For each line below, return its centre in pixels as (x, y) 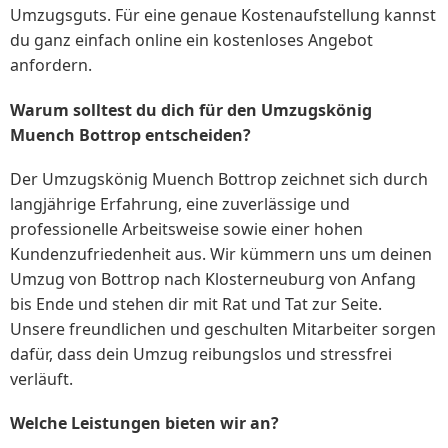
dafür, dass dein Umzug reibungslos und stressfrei (201, 353)
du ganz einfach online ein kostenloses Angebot (191, 40)
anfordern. (51, 65)
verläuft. (41, 378)
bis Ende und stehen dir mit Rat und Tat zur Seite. (196, 303)
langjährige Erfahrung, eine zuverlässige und (180, 203)
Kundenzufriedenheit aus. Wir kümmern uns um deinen (221, 253)
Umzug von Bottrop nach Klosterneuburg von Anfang (213, 278)
